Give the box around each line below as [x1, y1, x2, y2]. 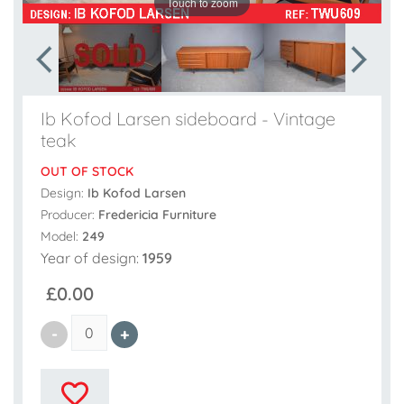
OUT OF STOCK [41, 163, 133, 180]
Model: [41, 228, 82, 245]
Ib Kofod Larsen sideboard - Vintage [41, 106, 335, 130]
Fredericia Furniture [98, 207, 216, 224]
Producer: [41, 207, 98, 224]
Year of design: [41, 249, 142, 268]
